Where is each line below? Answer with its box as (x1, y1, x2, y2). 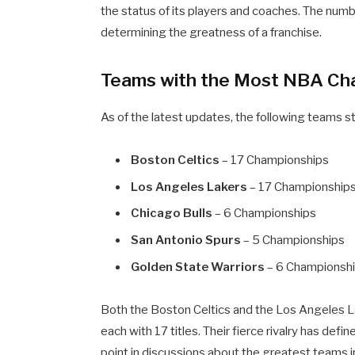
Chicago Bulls (131, 206, 213, 221)
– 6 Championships (212, 206, 317, 221)
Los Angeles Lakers (131, 179, 248, 194)
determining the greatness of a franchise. (101, 25, 323, 40)
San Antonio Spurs (131, 233, 242, 248)
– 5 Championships (241, 233, 345, 248)
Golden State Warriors (131, 259, 265, 274)
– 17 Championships (219, 153, 330, 168)
